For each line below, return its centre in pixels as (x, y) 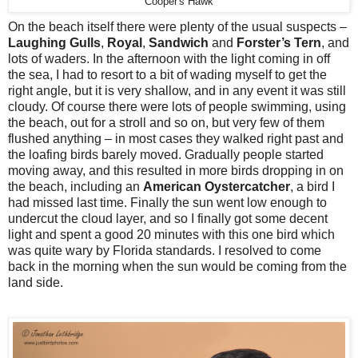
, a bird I (312, 186)
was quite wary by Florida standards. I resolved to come (165, 250)
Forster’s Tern (279, 42)
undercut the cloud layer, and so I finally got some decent (168, 218)
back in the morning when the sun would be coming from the (177, 266)
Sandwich (179, 42)
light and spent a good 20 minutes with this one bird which (171, 234)
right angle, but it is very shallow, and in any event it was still (177, 90)
